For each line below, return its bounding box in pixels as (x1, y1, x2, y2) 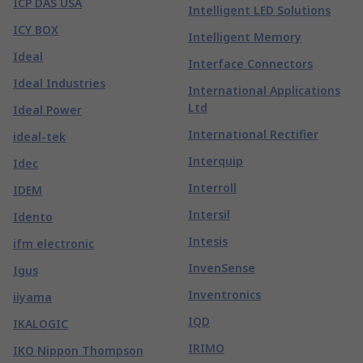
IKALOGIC (13, 316, 68, 331)
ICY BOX (13, 22, 58, 37)
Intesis (188, 233, 228, 249)
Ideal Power (13, 102, 82, 117)
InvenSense (188, 260, 255, 275)
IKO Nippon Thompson (13, 343, 143, 358)
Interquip (188, 153, 243, 169)
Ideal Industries (13, 75, 105, 91)
